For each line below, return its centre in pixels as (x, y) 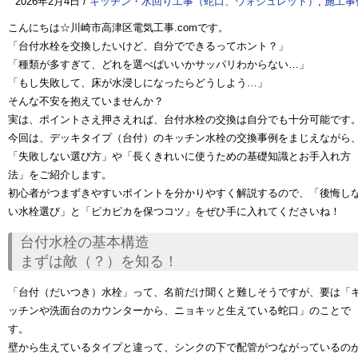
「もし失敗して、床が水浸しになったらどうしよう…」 (138, 83)
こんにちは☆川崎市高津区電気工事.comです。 (118, 28)
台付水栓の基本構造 (85, 242)
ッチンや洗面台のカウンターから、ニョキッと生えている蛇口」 (159, 310)
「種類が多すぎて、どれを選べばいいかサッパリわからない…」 (159, 64)
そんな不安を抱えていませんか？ (86, 101)
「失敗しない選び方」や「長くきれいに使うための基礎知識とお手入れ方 (179, 156)
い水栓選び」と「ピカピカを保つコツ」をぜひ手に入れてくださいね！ (174, 211)
